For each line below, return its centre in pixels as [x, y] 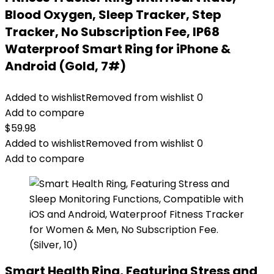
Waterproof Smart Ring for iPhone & [118, 49]
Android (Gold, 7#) [65, 66]
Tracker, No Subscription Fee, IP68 [112, 32]
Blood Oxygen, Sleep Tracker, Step [113, 15]
